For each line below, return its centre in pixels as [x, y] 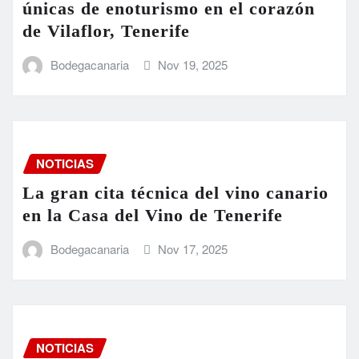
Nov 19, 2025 [193, 64]
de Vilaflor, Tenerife [106, 30]
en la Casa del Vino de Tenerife [153, 215]
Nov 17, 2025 [193, 248]
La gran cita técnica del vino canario [175, 192]
